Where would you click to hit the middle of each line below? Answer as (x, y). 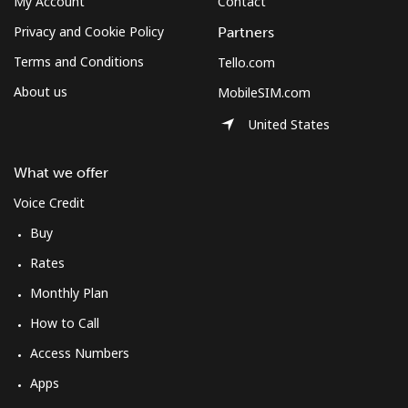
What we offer (61, 173)
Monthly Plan (69, 293)
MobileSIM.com (264, 92)
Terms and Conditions (79, 61)
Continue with (204, 100)
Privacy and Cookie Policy (89, 31)
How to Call (65, 323)
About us (41, 92)
